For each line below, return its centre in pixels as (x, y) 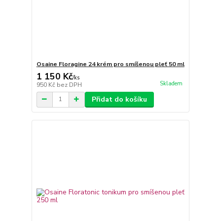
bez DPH (69, 85)
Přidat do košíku (119, 99)
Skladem (171, 84)
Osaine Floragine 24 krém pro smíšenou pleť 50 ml (110, 64)
